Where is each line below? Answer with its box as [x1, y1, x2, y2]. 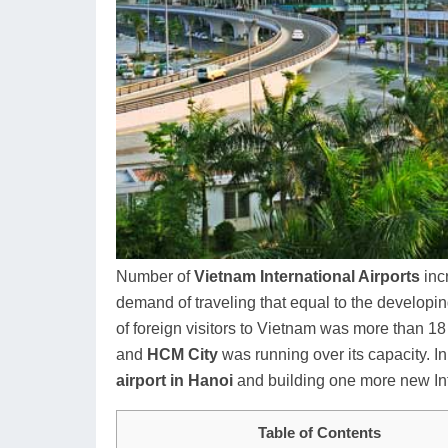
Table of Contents [257, 424, 381, 441]
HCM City [147, 346, 218, 363]
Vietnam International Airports [194, 268, 420, 285]
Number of [116, 268, 194, 285]
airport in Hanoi [116, 372, 233, 389]
